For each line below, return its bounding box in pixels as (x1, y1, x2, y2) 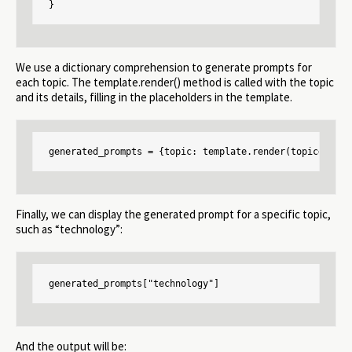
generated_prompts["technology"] (49, 277, 219, 289)
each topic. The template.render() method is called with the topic (16, 74, 334, 90)
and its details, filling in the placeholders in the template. (16, 89, 292, 104)
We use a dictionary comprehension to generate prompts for (16, 59, 312, 75)
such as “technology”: (16, 221, 123, 236)
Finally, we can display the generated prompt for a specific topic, (16, 206, 331, 222)
